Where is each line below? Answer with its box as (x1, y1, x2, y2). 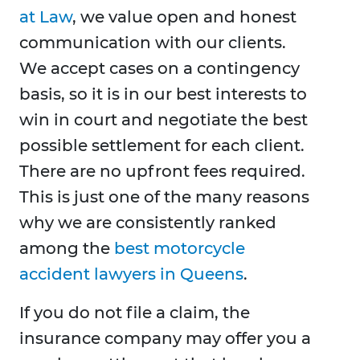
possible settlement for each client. (19, 136, 305, 156)
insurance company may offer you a (19, 329, 311, 349)
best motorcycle (114, 239, 245, 259)
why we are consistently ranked (19, 213, 276, 233)
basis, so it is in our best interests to (19, 84, 307, 104)
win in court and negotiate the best (19, 110, 308, 130)
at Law (19, 7, 72, 27)
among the (19, 239, 114, 259)
